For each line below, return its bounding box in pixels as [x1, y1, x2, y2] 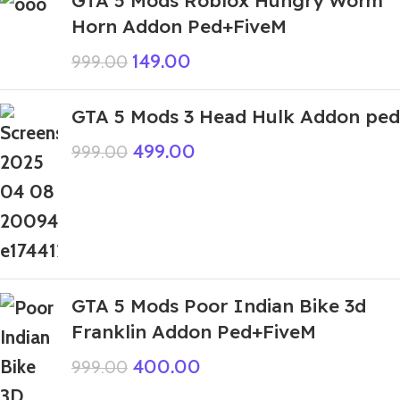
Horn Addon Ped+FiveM [71, 14, 287, 37]
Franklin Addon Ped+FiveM [71, 320, 316, 343]
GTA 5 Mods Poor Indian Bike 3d [71, 294, 366, 317]
